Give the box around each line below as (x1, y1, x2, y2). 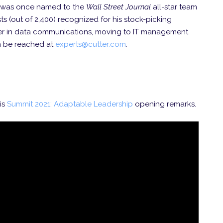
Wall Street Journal (86, 2, 151, 11)
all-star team (151, 2, 197, 11)
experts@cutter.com (55, 39, 126, 49)
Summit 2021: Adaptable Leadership (7, 99, 133, 109)
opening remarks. (133, 99, 196, 109)
